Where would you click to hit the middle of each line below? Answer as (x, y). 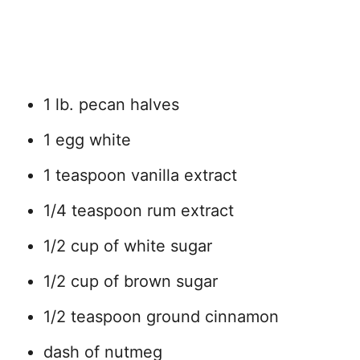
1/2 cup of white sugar (128, 245)
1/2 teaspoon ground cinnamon (161, 316)
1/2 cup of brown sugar (131, 281)
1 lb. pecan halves (111, 104)
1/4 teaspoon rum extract (139, 210)
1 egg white (87, 139)
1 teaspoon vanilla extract (140, 175)
